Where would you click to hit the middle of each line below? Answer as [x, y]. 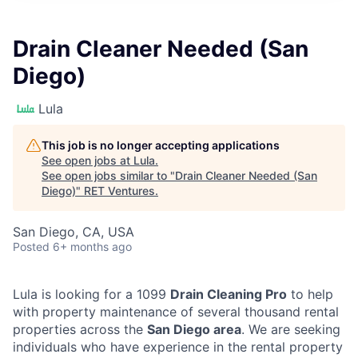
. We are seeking [291, 329]
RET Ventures [119, 191]
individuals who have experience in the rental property [178, 347]
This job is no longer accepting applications [161, 145]
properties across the [80, 329]
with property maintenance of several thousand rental [176, 312]
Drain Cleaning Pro [229, 294]
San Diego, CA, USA [74, 232]
